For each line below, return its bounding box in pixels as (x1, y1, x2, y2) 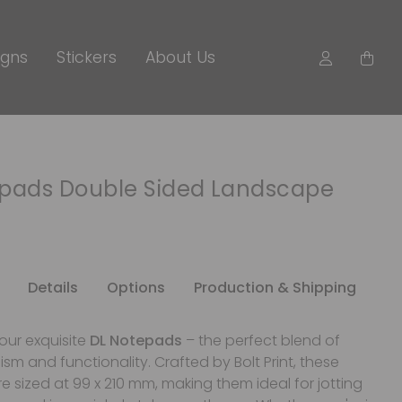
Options (106, 276, 165, 298)
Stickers (57, 47, 118, 68)
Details (27, 276, 78, 298)
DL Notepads (89, 329, 182, 351)
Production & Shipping (193, 276, 356, 298)
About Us (145, 47, 216, 68)
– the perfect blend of (181, 329, 340, 351)
